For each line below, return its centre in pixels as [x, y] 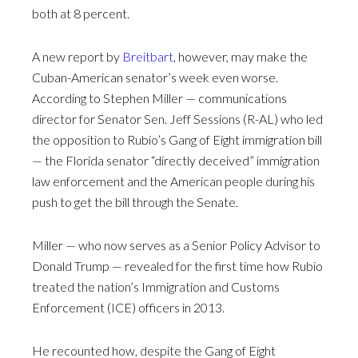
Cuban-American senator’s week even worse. [155, 77]
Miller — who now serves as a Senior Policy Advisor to [176, 245]
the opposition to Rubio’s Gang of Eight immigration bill [177, 139]
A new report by [77, 56]
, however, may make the [241, 56]
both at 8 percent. [81, 13]
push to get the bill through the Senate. [135, 201]
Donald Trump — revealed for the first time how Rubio [177, 265]
